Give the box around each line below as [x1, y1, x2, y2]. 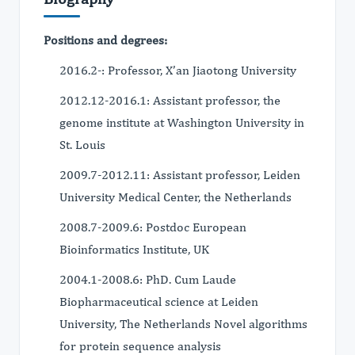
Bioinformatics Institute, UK [59, 242, 209, 257]
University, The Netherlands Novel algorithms [59, 316, 307, 331]
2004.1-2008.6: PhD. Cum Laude [59, 272, 236, 287]
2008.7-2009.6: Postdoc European [59, 219, 246, 235]
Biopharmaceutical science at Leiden [59, 294, 258, 309]
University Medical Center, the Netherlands [59, 189, 292, 204]
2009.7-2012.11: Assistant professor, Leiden [59, 167, 300, 182]
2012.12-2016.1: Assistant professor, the [59, 93, 281, 108]
